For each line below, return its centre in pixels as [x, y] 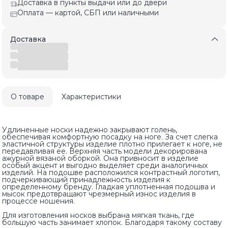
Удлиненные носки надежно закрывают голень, [90, 130]
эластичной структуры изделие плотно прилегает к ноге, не [112, 144]
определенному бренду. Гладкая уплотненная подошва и [109, 187]
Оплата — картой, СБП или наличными [88, 12]
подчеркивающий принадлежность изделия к [86, 179]
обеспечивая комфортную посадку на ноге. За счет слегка [110, 137]
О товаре [27, 96]
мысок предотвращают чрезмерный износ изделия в [99, 194]
